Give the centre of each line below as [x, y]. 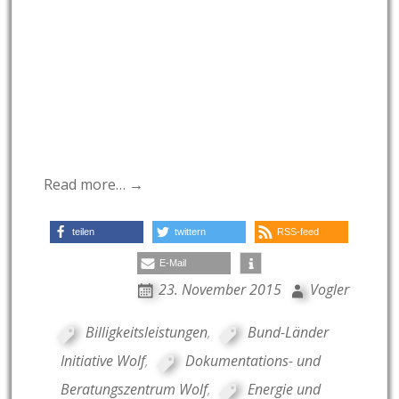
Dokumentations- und [252, 361]
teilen [84, 232]
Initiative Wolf [102, 361]
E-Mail [172, 263]
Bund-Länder [288, 333]
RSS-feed [298, 232]
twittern [191, 232]
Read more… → [94, 185]
